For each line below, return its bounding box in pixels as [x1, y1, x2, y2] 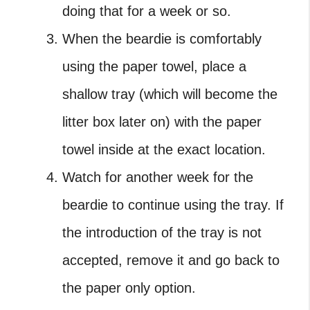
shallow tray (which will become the [62, 86, 277, 102]
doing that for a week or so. [62, 3, 231, 19]
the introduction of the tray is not [62, 224, 262, 240]
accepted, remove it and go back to [62, 252, 280, 268]
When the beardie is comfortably [62, 30, 262, 46]
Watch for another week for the [62, 169, 253, 185]
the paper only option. [62, 280, 196, 295]
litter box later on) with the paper [62, 113, 262, 129]
